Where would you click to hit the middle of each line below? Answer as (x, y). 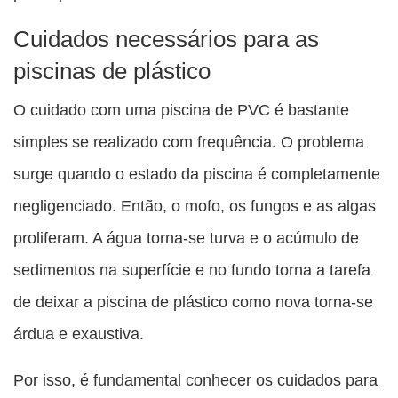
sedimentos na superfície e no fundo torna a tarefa (192, 270)
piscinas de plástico (112, 72)
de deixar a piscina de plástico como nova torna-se (193, 302)
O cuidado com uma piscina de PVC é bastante (181, 110)
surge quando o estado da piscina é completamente (197, 174)
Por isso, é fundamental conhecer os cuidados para (195, 380)
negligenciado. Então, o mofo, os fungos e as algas (195, 206)
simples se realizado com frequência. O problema (189, 142)
